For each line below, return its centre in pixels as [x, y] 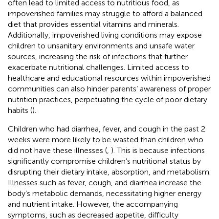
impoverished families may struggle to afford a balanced [105, 13]
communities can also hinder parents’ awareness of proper [109, 88]
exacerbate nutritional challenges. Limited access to [99, 67]
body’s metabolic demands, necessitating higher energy [105, 193]
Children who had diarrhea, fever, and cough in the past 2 [107, 129]
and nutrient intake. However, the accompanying [93, 204]
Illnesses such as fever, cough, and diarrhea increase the [105, 182]
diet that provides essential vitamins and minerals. [93, 24]
